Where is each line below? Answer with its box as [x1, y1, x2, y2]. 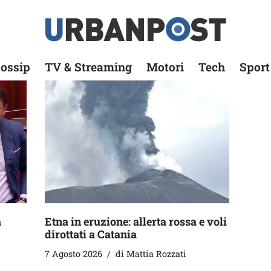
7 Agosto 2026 [45, 248, 102, 260]
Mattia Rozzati [126, 248, 186, 260]
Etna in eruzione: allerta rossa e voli [45, 214, 227, 229]
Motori [146, 59, 184, 74]
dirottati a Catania [45, 227, 137, 242]
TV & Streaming [45, 59, 132, 74]
